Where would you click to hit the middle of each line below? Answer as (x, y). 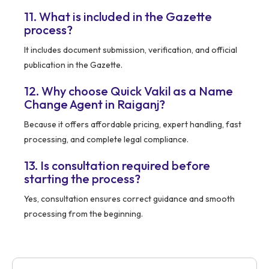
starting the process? (82, 179)
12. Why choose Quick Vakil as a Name (128, 91)
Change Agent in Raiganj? (95, 104)
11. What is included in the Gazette (118, 17)
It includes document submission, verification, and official (131, 50)
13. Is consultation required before (117, 166)
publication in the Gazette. (73, 65)
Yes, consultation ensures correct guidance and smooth (129, 199)
